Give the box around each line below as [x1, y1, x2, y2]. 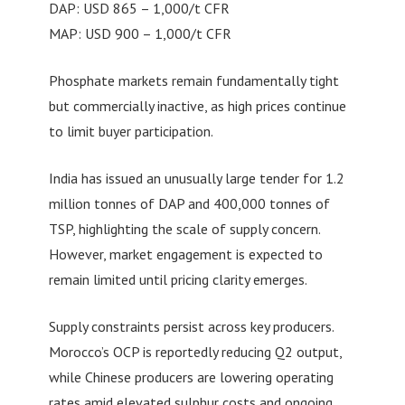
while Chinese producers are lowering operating [48, 367, 334, 386]
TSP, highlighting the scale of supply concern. [48, 219, 320, 238]
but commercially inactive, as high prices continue [48, 96, 346, 115]
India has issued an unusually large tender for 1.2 [48, 168, 344, 187]
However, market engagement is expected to [48, 244, 323, 263]
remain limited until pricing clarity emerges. [48, 269, 307, 288]
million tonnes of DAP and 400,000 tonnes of [48, 193, 330, 212]
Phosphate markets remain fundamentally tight [48, 71, 339, 89]
